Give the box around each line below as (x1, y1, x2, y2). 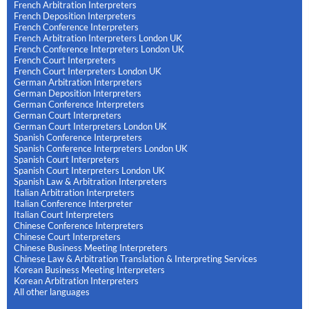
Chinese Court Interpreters (14, 231, 121, 243)
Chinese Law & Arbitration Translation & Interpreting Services (14, 253, 257, 265)
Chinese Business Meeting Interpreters (14, 242, 168, 254)
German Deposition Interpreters (14, 88, 141, 99)
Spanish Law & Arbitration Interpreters (14, 176, 167, 188)
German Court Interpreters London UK (14, 121, 167, 132)
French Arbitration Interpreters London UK (14, 32, 182, 44)
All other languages (14, 286, 90, 298)
